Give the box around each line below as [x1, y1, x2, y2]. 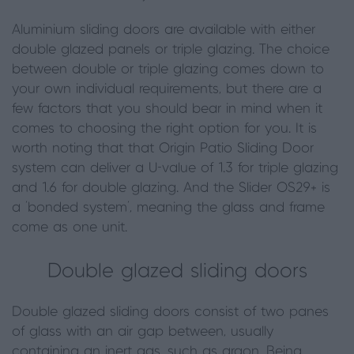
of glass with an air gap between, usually [12, 325, 273, 339]
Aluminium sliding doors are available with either [12, 23, 315, 37]
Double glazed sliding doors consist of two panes [12, 305, 329, 319]
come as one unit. [12, 220, 132, 235]
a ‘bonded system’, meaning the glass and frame [12, 201, 325, 215]
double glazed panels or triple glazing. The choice [12, 43, 330, 57]
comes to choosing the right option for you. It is [12, 122, 317, 136]
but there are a [221, 82, 322, 96]
